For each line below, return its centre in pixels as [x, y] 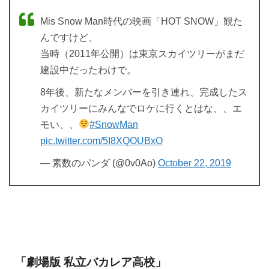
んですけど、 [69, 37]
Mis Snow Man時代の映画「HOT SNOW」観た [141, 21]
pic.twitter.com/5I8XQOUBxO [101, 141]
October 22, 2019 [195, 163]
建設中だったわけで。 [88, 70]
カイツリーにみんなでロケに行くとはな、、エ [141, 108]
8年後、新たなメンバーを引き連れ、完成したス [144, 92]
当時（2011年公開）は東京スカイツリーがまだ [142, 53]
